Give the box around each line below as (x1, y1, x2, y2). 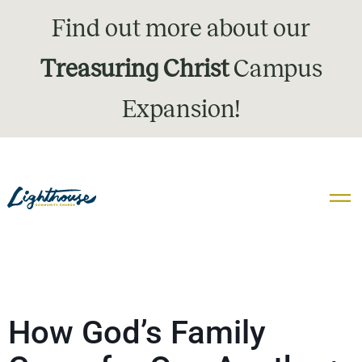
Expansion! (122, 96, 240, 122)
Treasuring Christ (40, 56, 229, 82)
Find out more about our (52, 15, 310, 41)
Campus (228, 56, 322, 82)
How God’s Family (8, 314, 266, 351)
